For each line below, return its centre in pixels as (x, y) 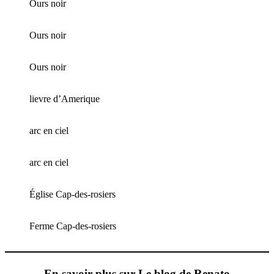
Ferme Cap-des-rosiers (73, 226)
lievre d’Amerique (65, 99)
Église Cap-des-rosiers (72, 194)
